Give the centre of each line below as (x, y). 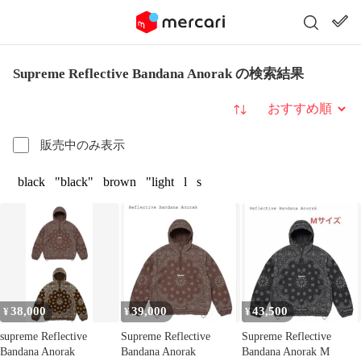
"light (160, 182)
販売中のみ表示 (83, 145)
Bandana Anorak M (286, 352)
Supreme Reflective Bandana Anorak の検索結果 (158, 74)
